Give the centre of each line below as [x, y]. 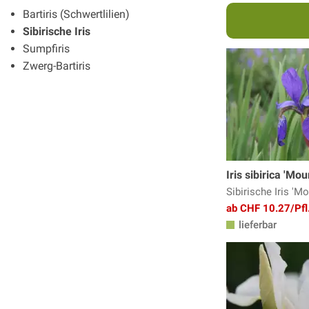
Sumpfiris [46, 48]
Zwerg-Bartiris [57, 66]
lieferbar [256, 225]
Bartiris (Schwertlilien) [76, 14]
